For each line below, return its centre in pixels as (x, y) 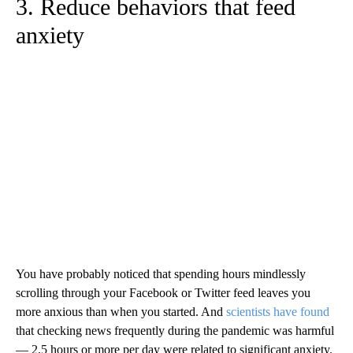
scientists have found (278, 311)
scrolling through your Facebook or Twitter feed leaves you (163, 292)
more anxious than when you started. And (121, 311)
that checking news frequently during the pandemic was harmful (175, 330)
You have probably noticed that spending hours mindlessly (161, 273)
